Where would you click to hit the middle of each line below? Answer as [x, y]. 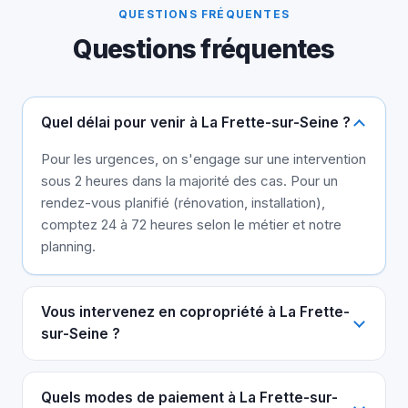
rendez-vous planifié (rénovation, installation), [183, 203]
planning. [68, 247]
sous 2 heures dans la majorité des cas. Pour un [189, 181]
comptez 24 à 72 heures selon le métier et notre [191, 225]
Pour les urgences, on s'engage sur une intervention [204, 159]
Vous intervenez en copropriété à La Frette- [195, 312]
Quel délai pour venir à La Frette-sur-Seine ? [196, 123]
